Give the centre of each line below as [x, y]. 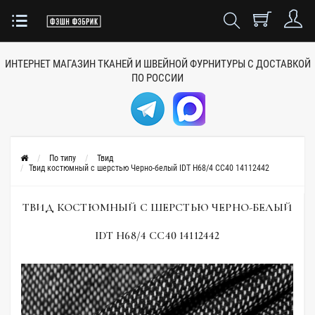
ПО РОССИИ [157, 78]
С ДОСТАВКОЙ [279, 64]
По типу [63, 158]
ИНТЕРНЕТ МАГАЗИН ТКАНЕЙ [69, 64]
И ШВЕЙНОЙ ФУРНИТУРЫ [190, 64]
